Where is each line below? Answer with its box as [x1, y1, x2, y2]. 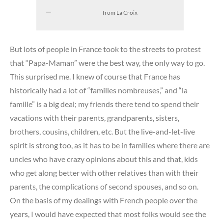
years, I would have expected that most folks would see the [10, 209, 206, 219]
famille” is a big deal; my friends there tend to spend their [10, 99, 199, 109]
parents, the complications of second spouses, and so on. [10, 182, 198, 192]
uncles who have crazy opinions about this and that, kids [10, 154, 198, 164]
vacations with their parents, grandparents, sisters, [10, 113, 179, 123]
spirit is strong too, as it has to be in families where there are [10, 140, 210, 150]
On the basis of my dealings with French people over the [10, 195, 197, 205]
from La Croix [102, 9, 137, 17]
